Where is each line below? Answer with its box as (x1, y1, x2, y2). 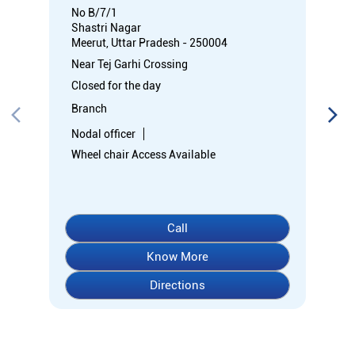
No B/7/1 (71, 6, 117, 19)
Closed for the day (71, 78, 161, 92)
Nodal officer (71, 127, 136, 140)
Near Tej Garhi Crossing (71, 57, 188, 71)
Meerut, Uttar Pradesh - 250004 (71, 36, 227, 49)
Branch (71, 101, 107, 115)
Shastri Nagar (71, 21, 141, 34)
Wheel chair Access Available (71, 147, 216, 161)
